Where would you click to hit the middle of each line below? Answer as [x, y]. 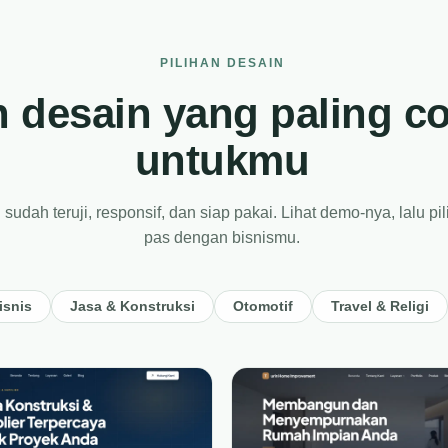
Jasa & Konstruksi [132, 306]
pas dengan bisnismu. [222, 237]
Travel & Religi [380, 306]
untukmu [222, 160]
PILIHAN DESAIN [222, 63]
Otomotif [263, 306]
